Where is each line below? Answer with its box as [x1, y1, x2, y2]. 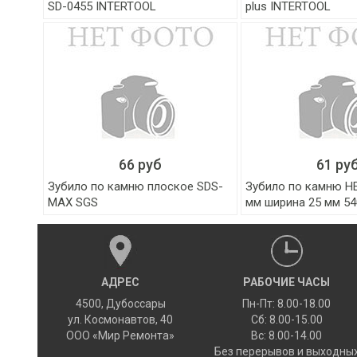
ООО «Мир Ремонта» [66, 329, 175, 342]
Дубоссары [105, 297, 166, 310]
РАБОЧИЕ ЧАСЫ [243, 276, 331, 288]
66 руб [119, 156, 163, 173]
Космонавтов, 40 [84, 313, 174, 326]
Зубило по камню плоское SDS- [48, 179, 224, 194]
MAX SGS [48, 195, 99, 210]
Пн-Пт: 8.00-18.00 [242, 297, 331, 310]
